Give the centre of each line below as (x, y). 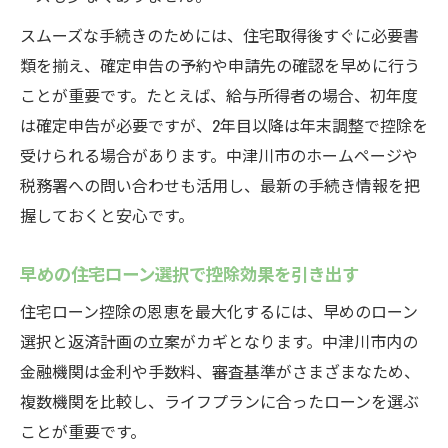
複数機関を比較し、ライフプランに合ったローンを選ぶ (219, 401)
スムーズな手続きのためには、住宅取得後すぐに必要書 (219, 35)
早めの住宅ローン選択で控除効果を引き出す (189, 273)
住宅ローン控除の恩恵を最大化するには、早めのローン (219, 311)
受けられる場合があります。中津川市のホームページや (219, 155)
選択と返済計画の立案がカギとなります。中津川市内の (219, 341)
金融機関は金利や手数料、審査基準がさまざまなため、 (220, 371)
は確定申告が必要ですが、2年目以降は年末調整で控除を (224, 125)
